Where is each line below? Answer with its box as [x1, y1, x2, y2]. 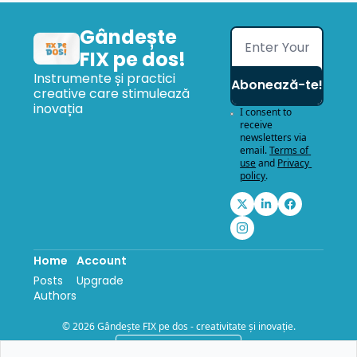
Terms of [269, 143, 309, 157]
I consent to [240, 105, 292, 119]
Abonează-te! [231, 76, 324, 94]
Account [76, 253, 127, 269]
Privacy [277, 156, 310, 170]
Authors [33, 288, 76, 304]
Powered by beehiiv [145, 341, 231, 355]
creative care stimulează [33, 84, 190, 103]
